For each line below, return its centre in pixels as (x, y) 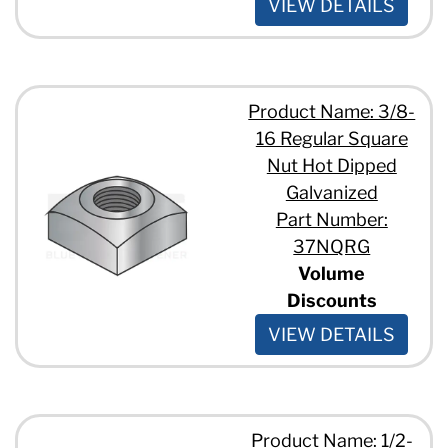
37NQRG (332, 246)
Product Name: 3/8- (332, 111)
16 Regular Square (331, 138)
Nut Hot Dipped (331, 165)
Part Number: (331, 219)
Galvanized (331, 192)
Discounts (331, 300)
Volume (332, 273)
